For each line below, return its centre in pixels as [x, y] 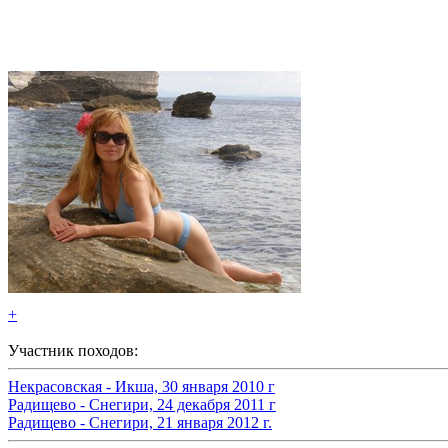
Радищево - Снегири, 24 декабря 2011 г [142, 404]
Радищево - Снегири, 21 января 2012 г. [140, 422]
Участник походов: [73, 350]
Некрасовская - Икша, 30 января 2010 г [141, 386]
